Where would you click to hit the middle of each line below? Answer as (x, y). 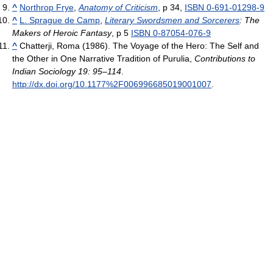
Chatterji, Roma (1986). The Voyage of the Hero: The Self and (138, 46)
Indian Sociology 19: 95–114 (67, 72)
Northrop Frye (47, 8)
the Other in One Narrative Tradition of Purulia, (103, 59)
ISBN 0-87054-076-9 (171, 33)
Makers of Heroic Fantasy (62, 33)
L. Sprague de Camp (60, 20)
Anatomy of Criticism (118, 8)
